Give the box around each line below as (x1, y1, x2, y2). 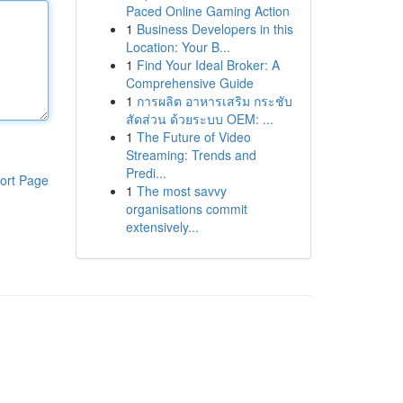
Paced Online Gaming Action (125, 2, 290, 20)
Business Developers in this (136, 20, 293, 38)
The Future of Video (136, 128, 251, 146)
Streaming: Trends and (125, 146, 256, 164)
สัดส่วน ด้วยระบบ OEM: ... (125, 110, 273, 128)
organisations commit (125, 200, 247, 218)
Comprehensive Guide (125, 74, 254, 92)
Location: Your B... (125, 38, 230, 56)
